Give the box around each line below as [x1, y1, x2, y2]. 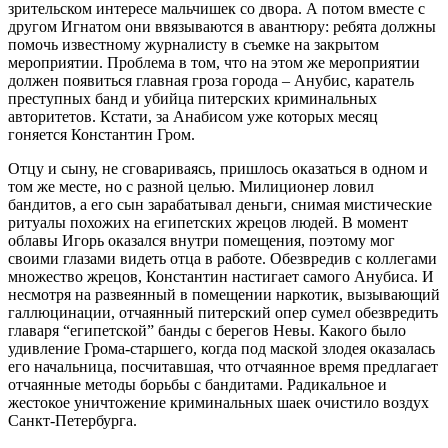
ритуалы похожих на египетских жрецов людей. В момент [8, 214, 408, 232]
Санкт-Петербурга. [8, 412, 137, 430]
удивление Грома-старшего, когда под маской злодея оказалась [8, 340, 435, 358]
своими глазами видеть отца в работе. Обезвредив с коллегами [8, 250, 437, 268]
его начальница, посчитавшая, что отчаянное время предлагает [8, 358, 438, 376]
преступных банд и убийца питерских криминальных [8, 90, 377, 108]
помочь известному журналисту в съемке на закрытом [8, 36, 379, 54]
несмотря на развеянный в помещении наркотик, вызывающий [8, 286, 440, 304]
